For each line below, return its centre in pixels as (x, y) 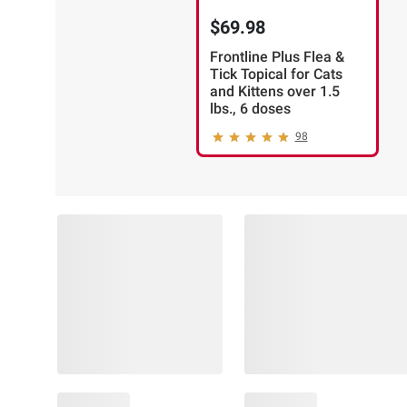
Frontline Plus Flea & (277, 57)
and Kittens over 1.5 (274, 92)
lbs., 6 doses (250, 109)
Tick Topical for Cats (276, 74)
